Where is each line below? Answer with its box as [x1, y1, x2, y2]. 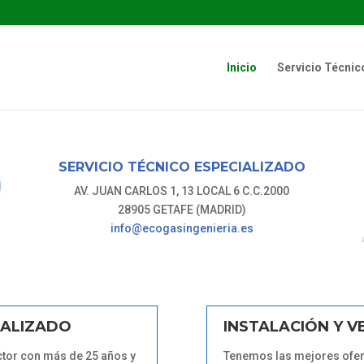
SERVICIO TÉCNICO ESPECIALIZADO [58, 159, 305, 175]
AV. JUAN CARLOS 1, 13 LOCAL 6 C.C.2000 [74, 184, 290, 197]
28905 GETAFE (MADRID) [117, 203, 246, 216]
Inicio [227, 61, 257, 74]
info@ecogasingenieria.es [110, 222, 253, 235]
